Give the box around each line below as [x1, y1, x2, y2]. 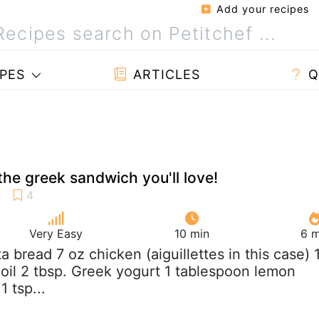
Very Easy [29, 226, 83, 241]
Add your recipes [213, 3, 310, 15]
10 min [174, 226, 209, 241]
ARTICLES [128, 67, 200, 82]
